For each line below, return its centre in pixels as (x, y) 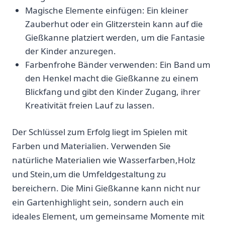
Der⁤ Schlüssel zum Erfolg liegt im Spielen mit (100, 132)
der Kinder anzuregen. (70, 51)
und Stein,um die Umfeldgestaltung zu (89, 174)
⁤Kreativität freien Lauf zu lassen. (90, 105)
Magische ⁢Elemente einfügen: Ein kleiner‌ (106, 11)
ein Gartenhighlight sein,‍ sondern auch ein (98, 202)
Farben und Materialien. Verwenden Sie (91, 146)
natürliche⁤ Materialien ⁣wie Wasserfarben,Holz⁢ (104, 160)
